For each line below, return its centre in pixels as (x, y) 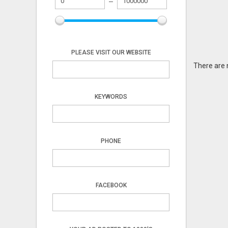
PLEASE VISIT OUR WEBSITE (111, 52)
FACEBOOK (111, 185)
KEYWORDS (111, 97)
